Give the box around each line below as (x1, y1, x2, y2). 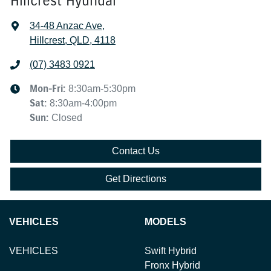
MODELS (145, 216, 186, 227)
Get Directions (105, 173, 166, 184)
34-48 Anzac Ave (30, 20, 102, 31)
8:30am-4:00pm (50, 97, 117, 108)
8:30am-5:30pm (68, 83, 135, 94)
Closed (51, 112, 82, 123)
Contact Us (112, 145, 160, 156)
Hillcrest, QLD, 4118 (30, 34, 116, 45)
